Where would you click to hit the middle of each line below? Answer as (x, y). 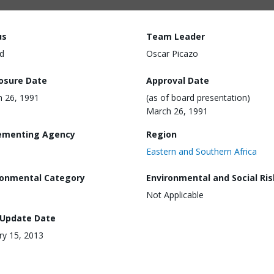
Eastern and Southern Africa (202, 151)
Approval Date (178, 80)
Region (161, 134)
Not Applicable (175, 195)
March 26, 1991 (177, 111)
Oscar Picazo (172, 54)
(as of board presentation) (198, 97)
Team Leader (176, 36)
